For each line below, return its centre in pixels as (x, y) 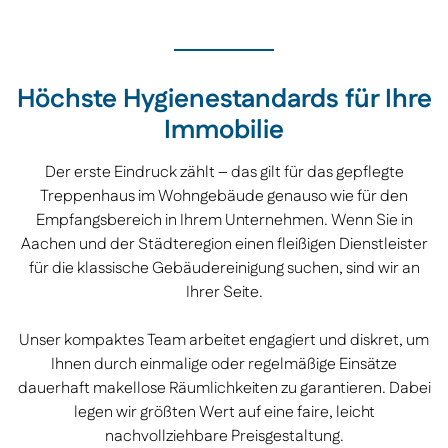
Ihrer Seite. (224, 293)
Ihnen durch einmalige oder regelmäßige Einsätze (224, 365)
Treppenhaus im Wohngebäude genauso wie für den (224, 197)
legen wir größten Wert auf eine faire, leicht (224, 413)
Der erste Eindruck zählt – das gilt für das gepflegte (224, 173)
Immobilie (224, 131)
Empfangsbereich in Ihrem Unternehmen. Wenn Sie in (224, 221)
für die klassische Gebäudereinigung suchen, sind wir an (224, 269)
